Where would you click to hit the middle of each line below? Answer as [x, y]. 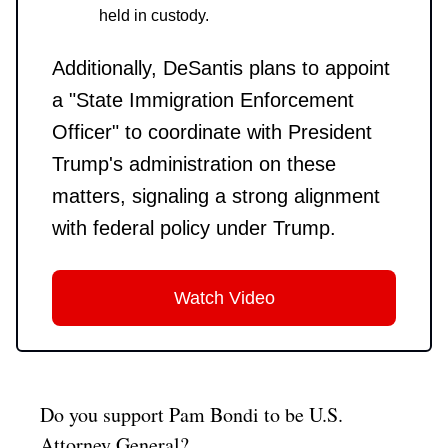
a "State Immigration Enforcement [203, 99]
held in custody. [154, 15]
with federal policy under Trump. [194, 227]
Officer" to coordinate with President [212, 131]
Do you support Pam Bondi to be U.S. [191, 414]
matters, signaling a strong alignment [216, 195]
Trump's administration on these [194, 163]
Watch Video [224, 297]
